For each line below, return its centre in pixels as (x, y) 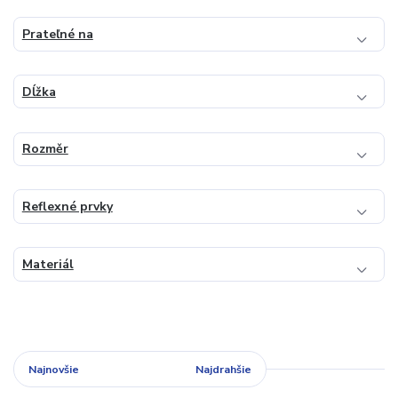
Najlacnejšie (137, 369)
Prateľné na (57, 34)
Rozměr (45, 149)
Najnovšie (53, 369)
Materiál (48, 264)
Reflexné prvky (67, 207)
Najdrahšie (224, 369)
